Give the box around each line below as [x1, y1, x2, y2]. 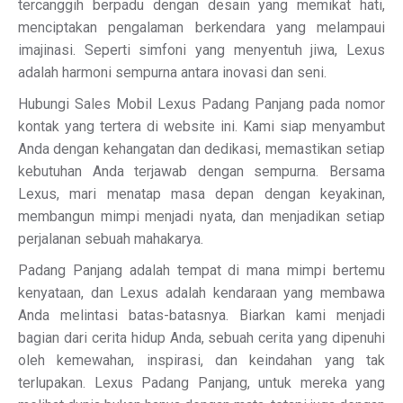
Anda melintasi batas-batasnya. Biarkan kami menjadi [18, 307, 385, 324]
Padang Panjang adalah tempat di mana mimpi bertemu [18, 262, 385, 279]
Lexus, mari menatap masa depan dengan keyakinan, [18, 185, 385, 202]
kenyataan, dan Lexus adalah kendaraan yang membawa [18, 284, 385, 301]
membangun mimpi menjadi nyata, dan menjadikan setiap [18, 208, 385, 225]
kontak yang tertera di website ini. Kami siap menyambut [18, 118, 385, 135]
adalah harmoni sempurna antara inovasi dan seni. [18, 64, 327, 81]
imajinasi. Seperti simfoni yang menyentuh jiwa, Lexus [18, 41, 385, 58]
